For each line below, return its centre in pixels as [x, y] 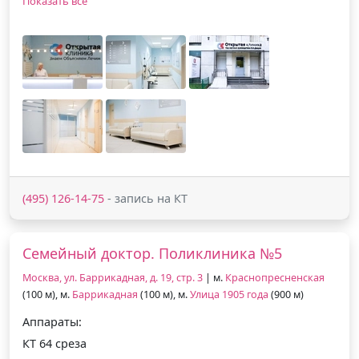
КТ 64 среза [54, 343]
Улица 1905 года [229, 294]
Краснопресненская [275, 277]
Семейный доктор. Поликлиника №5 [152, 253]
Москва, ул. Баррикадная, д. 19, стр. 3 [113, 277]
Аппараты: [52, 321]
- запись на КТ [146, 198]
